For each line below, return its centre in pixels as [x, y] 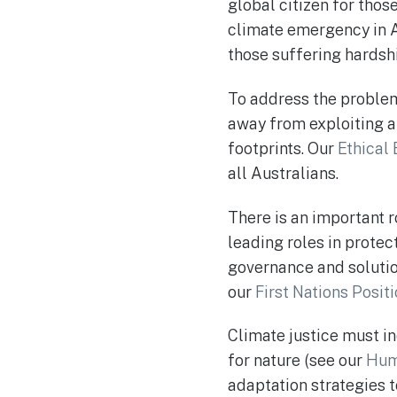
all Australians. [283, 174]
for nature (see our [297, 361]
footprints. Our [283, 149]
